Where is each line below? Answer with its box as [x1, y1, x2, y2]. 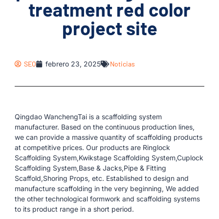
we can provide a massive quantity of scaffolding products [15, 133, 202, 141]
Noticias [110, 60, 135, 68]
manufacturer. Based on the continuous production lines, [15, 123, 195, 131]
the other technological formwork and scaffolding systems [15, 195, 200, 203]
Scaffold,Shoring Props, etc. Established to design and [15, 174, 189, 182]
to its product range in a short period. [15, 205, 134, 213]
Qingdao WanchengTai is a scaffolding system [15, 112, 162, 121]
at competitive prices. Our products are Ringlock [15, 143, 170, 152]
